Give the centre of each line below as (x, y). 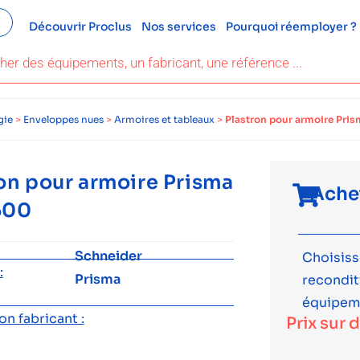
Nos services (178, 27)
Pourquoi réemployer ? (291, 27)
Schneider (109, 256)
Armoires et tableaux (164, 119)
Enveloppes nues (63, 119)
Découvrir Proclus (80, 27)
